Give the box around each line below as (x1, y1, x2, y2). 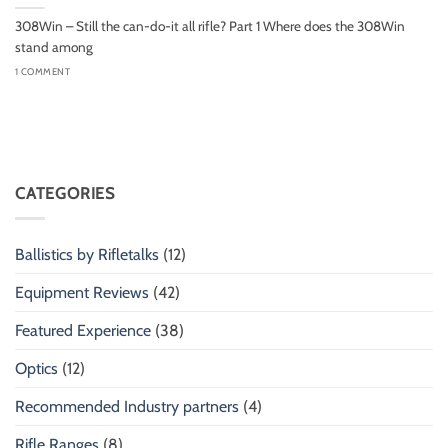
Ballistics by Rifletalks (15, 244, 159, 264)
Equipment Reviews (15, 282, 149, 302)
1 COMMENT (15, 66, 71, 78)
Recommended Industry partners (15, 396, 239, 416)
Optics (15, 358, 58, 378)
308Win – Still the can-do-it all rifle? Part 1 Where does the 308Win (15, 17, 405, 34)
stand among (15, 38, 93, 55)
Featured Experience (15, 320, 151, 340)
